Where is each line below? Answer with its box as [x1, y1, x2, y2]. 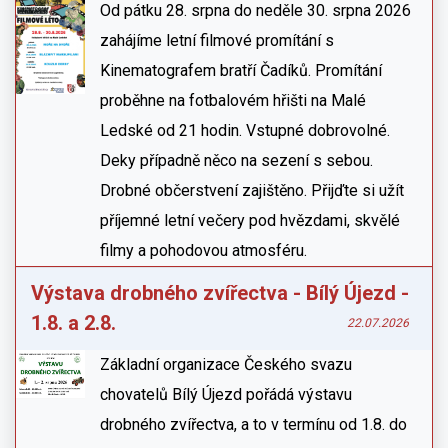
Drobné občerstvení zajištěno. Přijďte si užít [100, 181, 405, 200]
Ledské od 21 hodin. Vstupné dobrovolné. [100, 121, 391, 140]
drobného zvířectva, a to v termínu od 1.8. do [100, 415, 408, 434]
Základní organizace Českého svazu [100, 355, 353, 374]
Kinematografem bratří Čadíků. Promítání [100, 61, 383, 80]
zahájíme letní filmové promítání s [100, 31, 335, 50]
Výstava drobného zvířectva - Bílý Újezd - [31, 281, 409, 305]
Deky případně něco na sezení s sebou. [100, 151, 374, 170]
